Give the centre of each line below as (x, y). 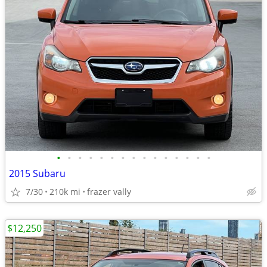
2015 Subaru (37, 173)
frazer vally (109, 192)
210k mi (65, 192)
